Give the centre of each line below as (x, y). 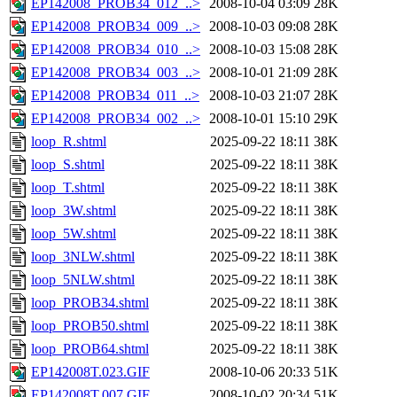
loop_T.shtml (68, 188)
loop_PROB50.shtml (90, 326)
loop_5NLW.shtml (83, 280)
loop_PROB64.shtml (90, 349)
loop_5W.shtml (74, 234)
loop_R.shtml (69, 142)
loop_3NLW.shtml (83, 257)
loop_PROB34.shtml (90, 303)
